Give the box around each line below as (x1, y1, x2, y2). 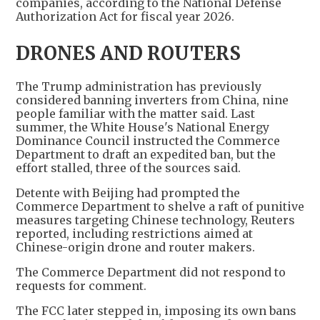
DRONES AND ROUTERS (16, 41, 241, 66)
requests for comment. (16, 279, 146, 294)
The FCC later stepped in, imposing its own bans (16, 304, 296, 319)
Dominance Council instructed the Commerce (16, 134, 280, 149)
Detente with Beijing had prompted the (16, 186, 240, 201)
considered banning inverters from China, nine (16, 93, 289, 108)
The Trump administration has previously (16, 79, 261, 94)
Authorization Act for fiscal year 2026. (16, 9, 234, 24)
